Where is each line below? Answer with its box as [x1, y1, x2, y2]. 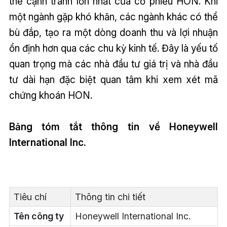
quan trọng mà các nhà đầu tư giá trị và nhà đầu [9, 57, 218, 70]
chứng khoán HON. [9, 89, 92, 101]
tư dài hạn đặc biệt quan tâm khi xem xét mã [9, 73, 218, 86]
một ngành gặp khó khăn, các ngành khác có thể [9, 10, 218, 23]
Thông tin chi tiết [74, 191, 145, 202]
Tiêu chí [13, 191, 47, 202]
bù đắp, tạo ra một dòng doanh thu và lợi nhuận [9, 26, 218, 39]
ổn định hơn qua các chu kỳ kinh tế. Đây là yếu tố [9, 42, 218, 54]
